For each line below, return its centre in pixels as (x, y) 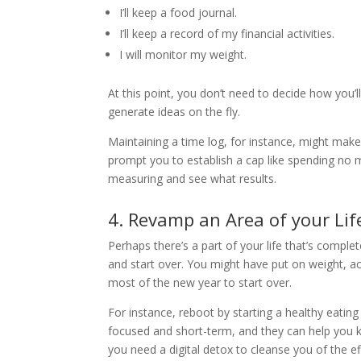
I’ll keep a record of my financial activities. (227, 33)
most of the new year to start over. (200, 282)
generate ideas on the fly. (174, 112)
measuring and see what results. (193, 178)
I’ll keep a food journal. (178, 12)
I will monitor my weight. (183, 54)
